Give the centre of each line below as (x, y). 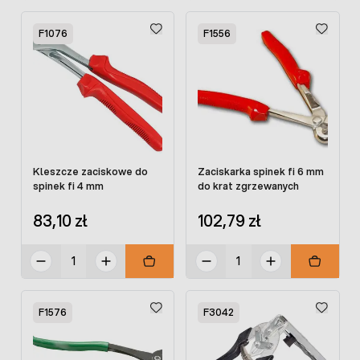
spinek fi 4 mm (68, 186)
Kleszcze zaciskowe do (90, 171)
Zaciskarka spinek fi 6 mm (261, 171)
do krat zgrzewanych (248, 186)
